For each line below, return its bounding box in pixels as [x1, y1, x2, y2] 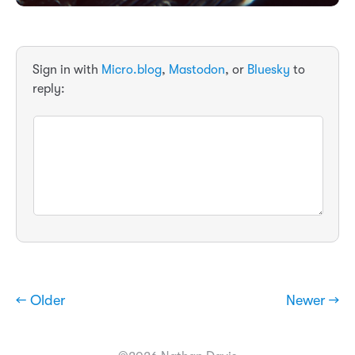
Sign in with [32, 63, 101, 78]
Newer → [286, 292, 339, 308]
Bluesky [247, 63, 290, 78]
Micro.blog [101, 63, 162, 78]
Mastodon [169, 63, 225, 78]
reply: [32, 82, 65, 97]
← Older [16, 292, 65, 308]
